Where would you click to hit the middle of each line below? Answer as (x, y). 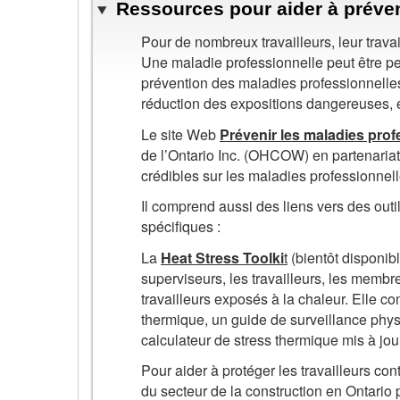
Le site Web (180, 134)
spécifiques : (181, 227)
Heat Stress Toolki (222, 257)
